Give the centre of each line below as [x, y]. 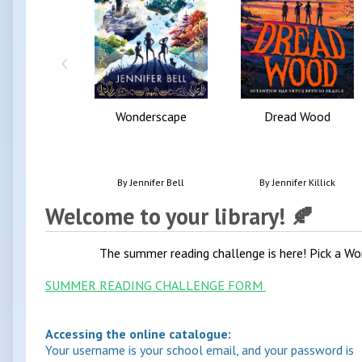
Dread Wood [297, 116]
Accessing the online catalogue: [138, 334]
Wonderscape [151, 116]
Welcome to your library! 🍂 [179, 217]
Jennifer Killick [303, 182]
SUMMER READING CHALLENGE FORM [156, 286]
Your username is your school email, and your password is [200, 350]
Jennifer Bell [157, 182]
